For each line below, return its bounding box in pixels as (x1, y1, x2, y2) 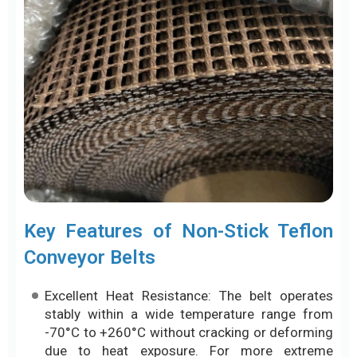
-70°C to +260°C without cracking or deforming (45, 324, 333, 340)
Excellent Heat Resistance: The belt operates (45, 287, 333, 304)
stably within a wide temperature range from (45, 305, 333, 322)
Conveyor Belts (24, 245, 155, 269)
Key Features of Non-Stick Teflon (24, 219, 333, 242)
